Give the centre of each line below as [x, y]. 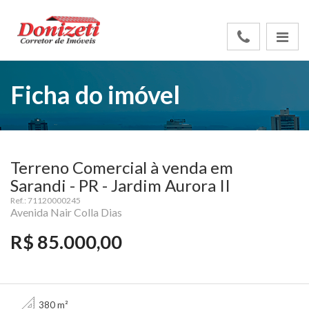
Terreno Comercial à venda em [122, 167]
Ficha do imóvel [95, 94]
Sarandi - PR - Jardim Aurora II [120, 185]
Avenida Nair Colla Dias [66, 212]
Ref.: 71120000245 [46, 200]
